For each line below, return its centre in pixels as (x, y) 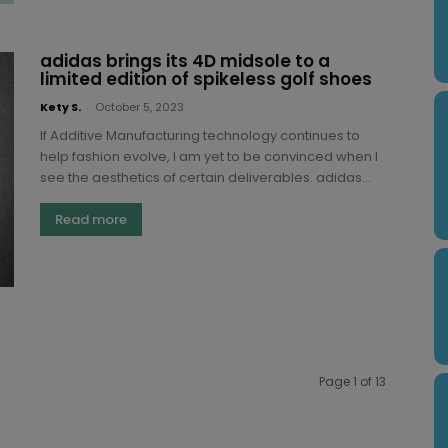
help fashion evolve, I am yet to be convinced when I (209, 156)
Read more (91, 219)
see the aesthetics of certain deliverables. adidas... (205, 177)
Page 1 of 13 (352, 381)
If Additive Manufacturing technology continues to (200, 135)
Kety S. (60, 106)
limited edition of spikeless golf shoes (206, 78)
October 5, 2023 (139, 106)
